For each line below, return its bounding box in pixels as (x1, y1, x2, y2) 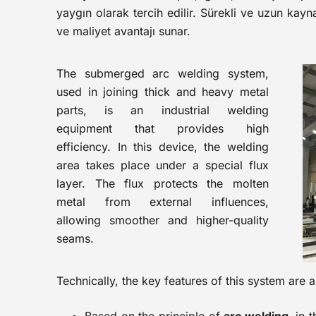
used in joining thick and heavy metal (56, 85, 269, 99)
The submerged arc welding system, (56, 66, 269, 80)
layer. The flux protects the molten (56, 176, 269, 190)
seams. (56, 231, 94, 245)
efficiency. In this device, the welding (56, 140, 269, 154)
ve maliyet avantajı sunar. (56, 24, 190, 38)
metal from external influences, (56, 195, 269, 209)
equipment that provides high (56, 121, 269, 135)
